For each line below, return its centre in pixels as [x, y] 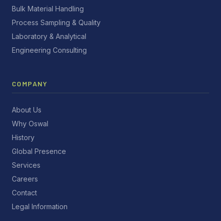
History [23, 137]
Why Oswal [30, 124]
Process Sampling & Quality [56, 22]
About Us [27, 110]
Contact [24, 193]
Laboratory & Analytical [49, 36]
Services [26, 165]
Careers [25, 179]
